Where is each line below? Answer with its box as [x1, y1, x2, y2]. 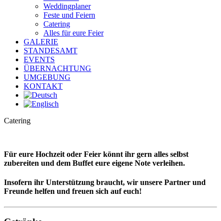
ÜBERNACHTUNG [24, 64, 91, 73]
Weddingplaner [43, 2, 91, 10]
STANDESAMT [24, 46, 77, 55]
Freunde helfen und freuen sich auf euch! [4, 187, 142, 196]
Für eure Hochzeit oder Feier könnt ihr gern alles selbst [4, 150, 188, 158]
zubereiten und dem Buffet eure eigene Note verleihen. [4, 159, 185, 167]
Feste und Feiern [43, 11, 95, 19]
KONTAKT [24, 82, 63, 90]
